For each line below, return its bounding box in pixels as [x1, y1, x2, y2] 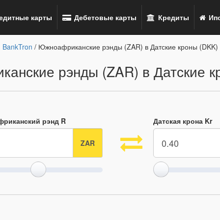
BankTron [2, 42, 32, 52]
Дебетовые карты [72, 12, 137, 22]
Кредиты [156, 12, 189, 22]
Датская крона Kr [153, 116, 213, 126]
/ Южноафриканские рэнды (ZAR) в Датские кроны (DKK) [32, 42, 218, 52]
